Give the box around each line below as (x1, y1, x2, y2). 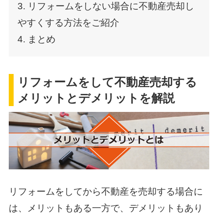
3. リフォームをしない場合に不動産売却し (17, 1, 194, 12)
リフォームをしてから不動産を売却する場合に (8, 186, 203, 197)
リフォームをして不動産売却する (18, 75, 198, 89)
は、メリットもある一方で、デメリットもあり (8, 203, 203, 214)
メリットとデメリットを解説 (18, 91, 175, 105)
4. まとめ (17, 34, 55, 45)
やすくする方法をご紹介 (17, 18, 119, 28)
